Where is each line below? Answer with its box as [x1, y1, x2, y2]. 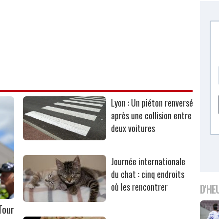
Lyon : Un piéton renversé [111, 96, 194, 109]
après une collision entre [111, 109, 192, 122]
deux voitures [111, 122, 155, 135]
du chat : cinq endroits [111, 168, 185, 181]
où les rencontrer [111, 180, 168, 194]
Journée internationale [111, 155, 186, 168]
